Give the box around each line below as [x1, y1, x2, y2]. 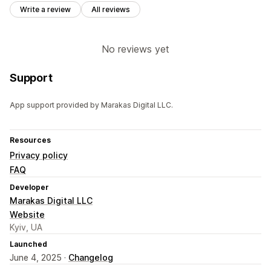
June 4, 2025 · [10, 252, 68, 263]
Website [10, 209, 45, 220]
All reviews [91, 5, 130, 15]
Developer [10, 183, 49, 192]
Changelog [68, 252, 113, 263]
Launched [10, 240, 47, 249]
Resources [10, 135, 51, 145]
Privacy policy [10, 150, 68, 161]
